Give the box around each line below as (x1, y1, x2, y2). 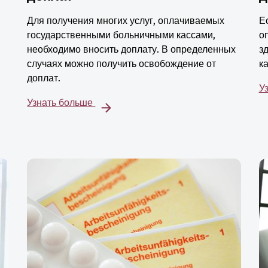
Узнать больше (27, 97, 96, 109)
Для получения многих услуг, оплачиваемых (27, 15, 225, 27)
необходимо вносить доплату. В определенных (27, 44, 236, 56)
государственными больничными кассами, (27, 29, 216, 41)
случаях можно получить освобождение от (27, 58, 217, 70)
